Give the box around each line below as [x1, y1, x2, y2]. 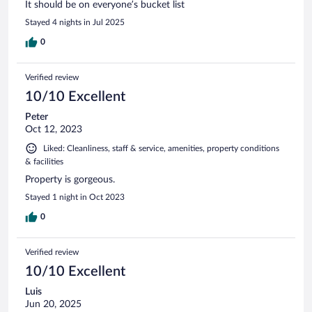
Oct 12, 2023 [25, 124, 82, 134]
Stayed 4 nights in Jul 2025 [25, 17, 125, 26]
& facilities [25, 157, 63, 166]
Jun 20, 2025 [25, 299, 81, 309]
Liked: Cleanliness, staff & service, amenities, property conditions [43, 143, 279, 153]
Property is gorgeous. [25, 174, 115, 185]
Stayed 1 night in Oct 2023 [25, 192, 125, 201]
